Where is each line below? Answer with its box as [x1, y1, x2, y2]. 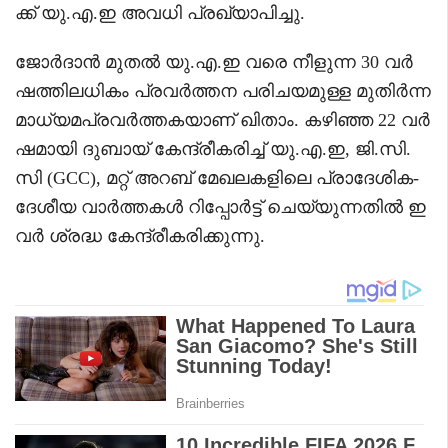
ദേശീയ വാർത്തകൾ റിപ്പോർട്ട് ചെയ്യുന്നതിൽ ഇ [15, 196, 426, 217]
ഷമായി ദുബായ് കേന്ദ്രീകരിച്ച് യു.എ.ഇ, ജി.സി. [15, 138, 411, 159]
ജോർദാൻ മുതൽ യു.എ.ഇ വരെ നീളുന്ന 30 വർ [15, 51, 413, 72]
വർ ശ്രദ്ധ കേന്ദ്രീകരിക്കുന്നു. [15, 225, 265, 246]
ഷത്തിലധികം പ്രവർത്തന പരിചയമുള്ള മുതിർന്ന [15, 80, 431, 101]
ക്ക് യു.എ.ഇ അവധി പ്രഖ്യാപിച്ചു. [15, 2, 305, 23]
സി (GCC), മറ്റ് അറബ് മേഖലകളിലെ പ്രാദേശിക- [15, 167, 419, 188]
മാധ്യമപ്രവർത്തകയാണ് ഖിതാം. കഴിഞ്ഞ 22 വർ [15, 109, 430, 130]
